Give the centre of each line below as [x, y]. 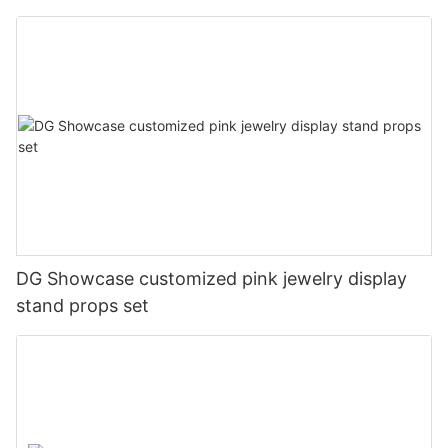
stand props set [82, 306]
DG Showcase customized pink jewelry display [211, 279]
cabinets [52, 14]
